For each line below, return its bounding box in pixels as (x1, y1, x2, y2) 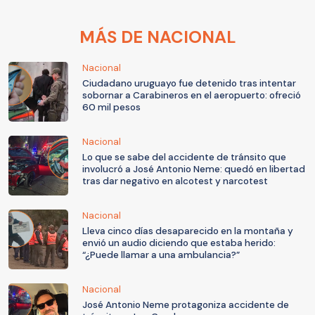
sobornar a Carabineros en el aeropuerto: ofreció (82, 89, 301, 102)
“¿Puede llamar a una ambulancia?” (82, 249, 240, 262)
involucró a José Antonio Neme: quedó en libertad (82, 163, 305, 176)
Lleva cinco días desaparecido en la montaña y (82, 225, 293, 238)
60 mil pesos (82, 101, 141, 114)
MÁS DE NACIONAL (79, 26, 236, 49)
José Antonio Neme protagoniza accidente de (82, 299, 289, 311)
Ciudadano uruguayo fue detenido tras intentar (82, 77, 296, 90)
